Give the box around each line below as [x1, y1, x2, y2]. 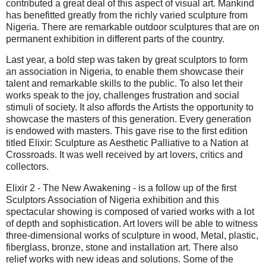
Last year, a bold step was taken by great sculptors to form [6, 55, 248, 65]
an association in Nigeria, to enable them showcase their [6, 66, 243, 77]
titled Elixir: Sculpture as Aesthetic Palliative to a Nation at [6, 138, 248, 148]
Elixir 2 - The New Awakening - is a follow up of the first [6, 183, 236, 194]
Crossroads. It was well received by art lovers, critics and [6, 150, 243, 160]
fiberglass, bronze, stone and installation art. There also [6, 242, 238, 253]
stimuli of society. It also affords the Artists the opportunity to [6, 102, 254, 113]
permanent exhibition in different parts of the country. [6, 33, 224, 44]
